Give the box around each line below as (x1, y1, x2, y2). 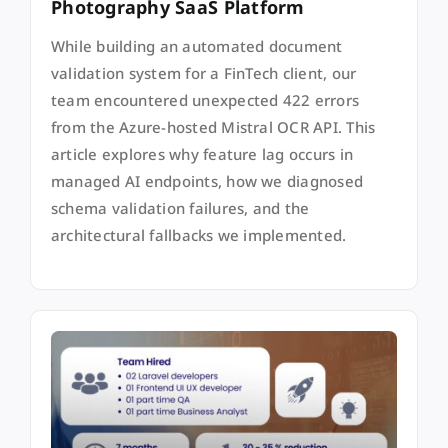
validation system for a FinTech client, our (50, 63, 357, 84)
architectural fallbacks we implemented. (50, 225, 347, 246)
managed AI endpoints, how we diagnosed (50, 171, 364, 192)
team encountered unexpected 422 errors (50, 90, 360, 111)
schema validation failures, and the (50, 198, 310, 219)
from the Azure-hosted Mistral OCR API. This (50, 117, 376, 138)
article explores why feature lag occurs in (50, 144, 354, 165)
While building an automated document (50, 36, 343, 57)
